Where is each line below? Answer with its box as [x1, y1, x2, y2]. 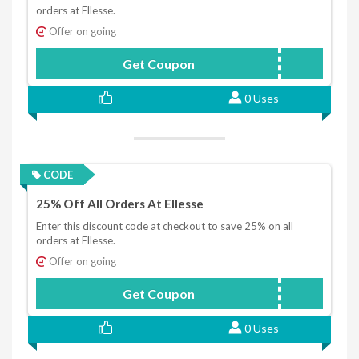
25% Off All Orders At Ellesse [36, 196, 204, 212]
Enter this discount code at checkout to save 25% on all [36, 220, 293, 233]
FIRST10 [272, 56, 317, 71]
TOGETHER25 [242, 287, 317, 301]
